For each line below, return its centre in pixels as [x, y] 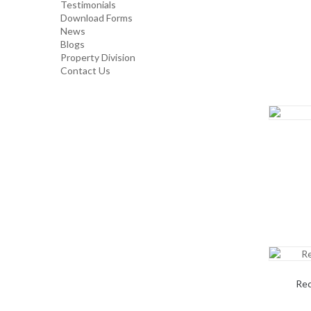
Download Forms [96, 18]
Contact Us [85, 70]
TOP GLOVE [102, 26]
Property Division [98, 57]
